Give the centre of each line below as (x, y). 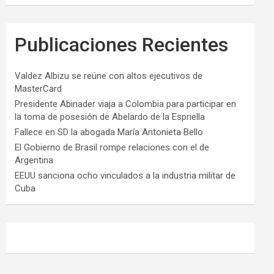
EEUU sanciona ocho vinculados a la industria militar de (125, 176)
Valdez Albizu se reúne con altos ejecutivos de (109, 76)
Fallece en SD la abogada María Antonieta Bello (109, 132)
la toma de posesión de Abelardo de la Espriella (110, 117)
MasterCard (39, 89)
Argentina (34, 161)
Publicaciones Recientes (122, 45)
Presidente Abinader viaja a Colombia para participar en (126, 104)
